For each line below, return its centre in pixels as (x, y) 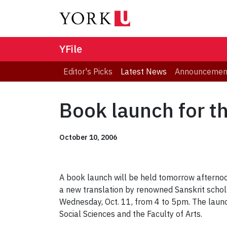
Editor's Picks (88, 72)
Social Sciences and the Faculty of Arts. (131, 214)
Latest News (144, 72)
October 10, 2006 (88, 138)
